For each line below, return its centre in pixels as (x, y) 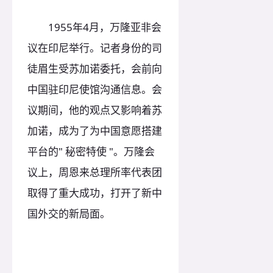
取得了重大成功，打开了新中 (95, 193)
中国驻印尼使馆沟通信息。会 (95, 90)
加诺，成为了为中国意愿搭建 (95, 131)
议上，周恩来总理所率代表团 (95, 172)
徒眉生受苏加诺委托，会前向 (95, 69)
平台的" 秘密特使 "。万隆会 (91, 152)
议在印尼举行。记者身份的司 (95, 48)
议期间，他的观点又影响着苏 (95, 110)
